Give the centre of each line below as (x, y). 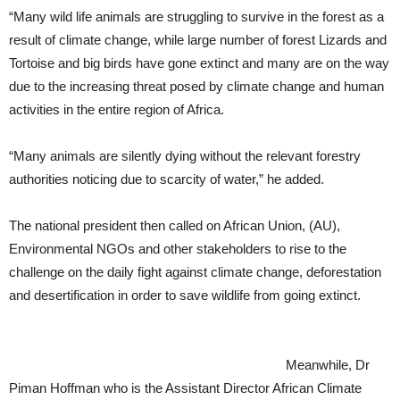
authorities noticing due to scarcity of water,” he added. (167, 179)
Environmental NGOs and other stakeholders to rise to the (178, 249)
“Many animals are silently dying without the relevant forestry (185, 156)
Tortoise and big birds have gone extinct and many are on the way (199, 63)
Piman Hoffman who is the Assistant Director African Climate (185, 388)
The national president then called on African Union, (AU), (175, 225)
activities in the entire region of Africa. (117, 109)
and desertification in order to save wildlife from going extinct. (185, 295)
